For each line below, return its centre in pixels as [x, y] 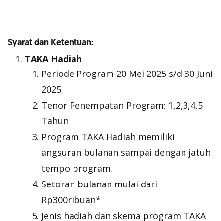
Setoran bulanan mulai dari [99, 184]
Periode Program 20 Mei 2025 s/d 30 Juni [127, 74]
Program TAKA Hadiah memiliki [108, 137]
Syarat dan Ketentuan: [51, 43]
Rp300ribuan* [71, 200]
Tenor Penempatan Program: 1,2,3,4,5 [122, 105]
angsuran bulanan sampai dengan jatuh [126, 152]
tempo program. [77, 168]
